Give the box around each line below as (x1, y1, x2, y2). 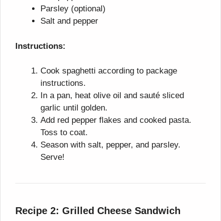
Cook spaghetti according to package (40, 66, 177, 76)
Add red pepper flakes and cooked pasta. (40, 115, 191, 125)
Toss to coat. (40, 128, 88, 138)
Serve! (40, 152, 65, 162)
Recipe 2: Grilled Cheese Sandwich (15, 205, 181, 217)
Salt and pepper (40, 16, 98, 26)
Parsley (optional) (40, 4, 106, 14)
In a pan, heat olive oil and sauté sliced (40, 91, 184, 101)
